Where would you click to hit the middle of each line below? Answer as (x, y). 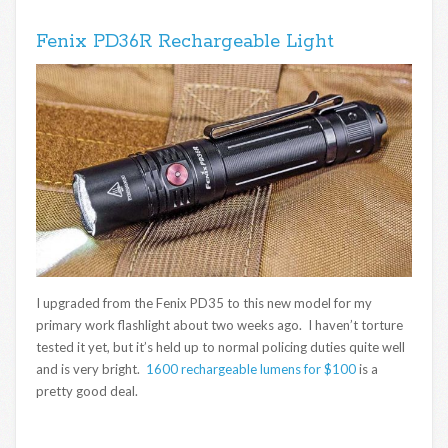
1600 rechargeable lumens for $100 (251, 368)
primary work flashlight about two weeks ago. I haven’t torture (219, 324)
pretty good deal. (87, 390)
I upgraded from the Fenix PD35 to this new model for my (204, 302)
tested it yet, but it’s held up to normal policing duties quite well (220, 346)
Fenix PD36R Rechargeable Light (185, 41)
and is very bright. (91, 368)
